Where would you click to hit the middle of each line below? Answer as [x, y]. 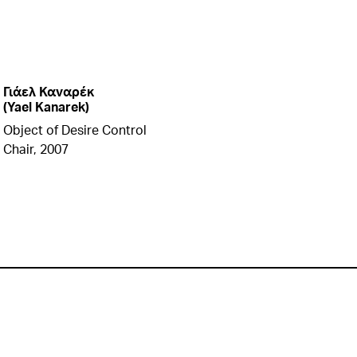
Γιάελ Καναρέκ [49, 91]
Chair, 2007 [36, 149]
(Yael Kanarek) [46, 106]
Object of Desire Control [75, 129]
